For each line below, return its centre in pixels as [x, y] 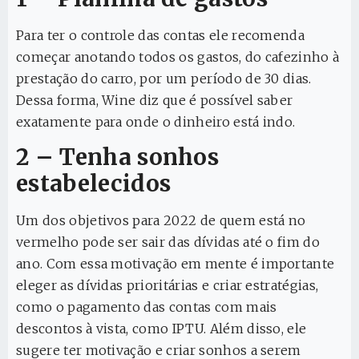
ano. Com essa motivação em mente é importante [175, 264]
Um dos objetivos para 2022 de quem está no [161, 221]
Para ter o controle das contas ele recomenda [161, 35]
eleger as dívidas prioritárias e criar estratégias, [167, 286]
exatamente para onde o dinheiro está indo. [156, 121]
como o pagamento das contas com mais [147, 307]
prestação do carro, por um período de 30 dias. [164, 78]
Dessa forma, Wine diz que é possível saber [155, 100]
